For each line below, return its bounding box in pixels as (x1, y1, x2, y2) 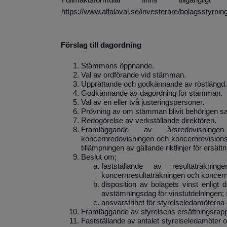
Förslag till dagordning (61, 41, 141, 50)
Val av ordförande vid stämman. (81, 71, 186, 80)
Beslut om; (81, 153, 117, 162)
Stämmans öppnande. (81, 62, 154, 70)
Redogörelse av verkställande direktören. (81, 117, 216, 125)
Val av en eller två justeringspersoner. (81, 98, 204, 107)
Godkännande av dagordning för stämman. (81, 89, 222, 98)
